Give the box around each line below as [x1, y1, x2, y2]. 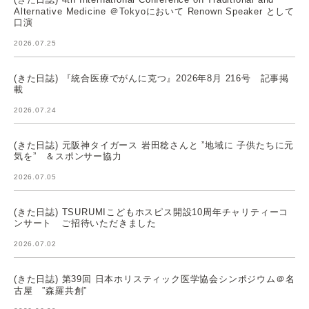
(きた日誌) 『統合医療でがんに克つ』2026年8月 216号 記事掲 [14, 72, 289, 83]
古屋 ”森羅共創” [14, 285, 88, 296]
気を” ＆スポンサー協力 [14, 150, 122, 161]
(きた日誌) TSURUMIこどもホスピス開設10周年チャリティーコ [14, 206, 289, 217]
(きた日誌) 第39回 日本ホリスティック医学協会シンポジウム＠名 [14, 273, 295, 284]
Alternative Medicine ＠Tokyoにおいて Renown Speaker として [14, 6, 295, 17]
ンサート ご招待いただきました [14, 218, 157, 228]
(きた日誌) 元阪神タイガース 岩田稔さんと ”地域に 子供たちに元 [14, 139, 295, 150]
